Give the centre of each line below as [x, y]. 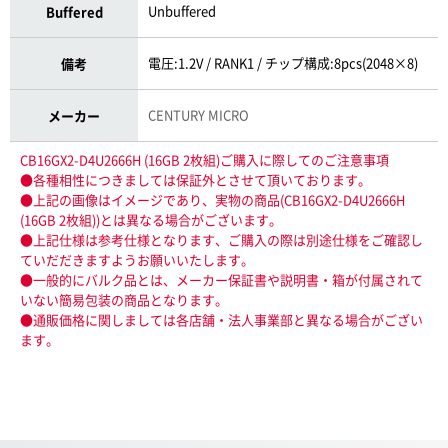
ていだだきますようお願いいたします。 [137, 259]
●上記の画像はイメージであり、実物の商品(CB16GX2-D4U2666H [212, 199]
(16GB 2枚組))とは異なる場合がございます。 [151, 219]
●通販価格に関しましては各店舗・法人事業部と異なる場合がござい [221, 319]
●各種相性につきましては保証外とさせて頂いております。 [195, 179]
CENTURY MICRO [199, 114]
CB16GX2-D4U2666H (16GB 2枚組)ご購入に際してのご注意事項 [204, 159]
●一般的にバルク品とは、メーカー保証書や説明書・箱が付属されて [221, 279]
